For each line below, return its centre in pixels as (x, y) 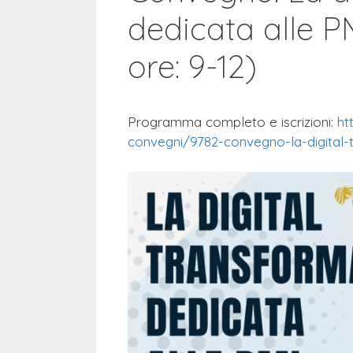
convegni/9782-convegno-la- (217, 141)
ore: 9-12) (192, 66)
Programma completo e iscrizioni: (232, 122)
